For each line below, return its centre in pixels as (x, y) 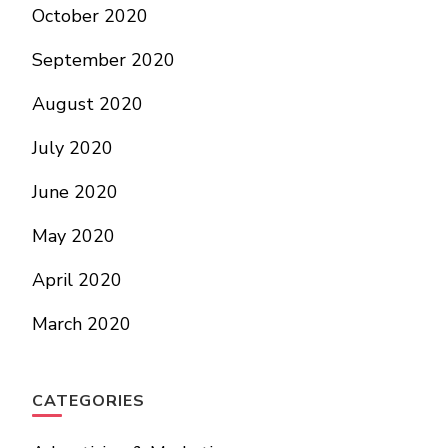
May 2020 (73, 236)
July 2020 (72, 148)
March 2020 (81, 324)
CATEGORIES (88, 401)
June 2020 (75, 192)
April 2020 (77, 280)
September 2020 (103, 60)
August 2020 (87, 104)
